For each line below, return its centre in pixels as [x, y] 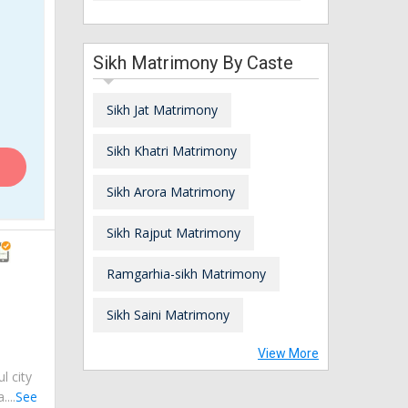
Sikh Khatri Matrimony [172, 150]
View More [288, 353]
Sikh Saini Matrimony [168, 314]
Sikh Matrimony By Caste [193, 62]
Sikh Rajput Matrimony [173, 232]
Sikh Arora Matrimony [171, 191]
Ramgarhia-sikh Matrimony [186, 273]
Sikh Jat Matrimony [162, 109]
